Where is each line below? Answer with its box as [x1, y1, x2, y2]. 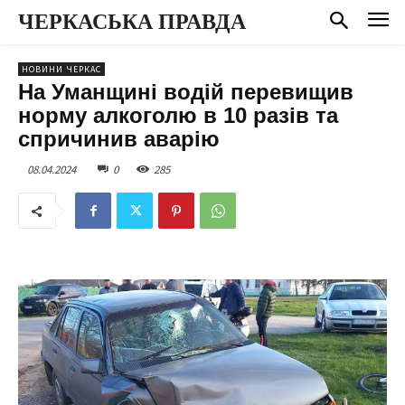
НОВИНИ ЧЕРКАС [22, 62, 101, 75]
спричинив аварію [18, 126, 220, 151]
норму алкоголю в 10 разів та [18, 102, 338, 127]
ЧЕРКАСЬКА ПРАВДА [18, 10, 246, 33]
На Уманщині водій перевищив [18, 79, 353, 104]
